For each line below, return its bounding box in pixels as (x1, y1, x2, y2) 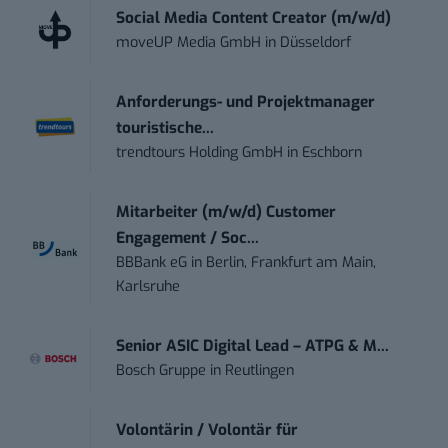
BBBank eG (116, 253, 188, 273)
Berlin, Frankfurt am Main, (206, 253, 377, 273)
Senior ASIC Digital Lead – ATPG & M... (116, 336, 390, 357)
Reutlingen (225, 361, 295, 381)
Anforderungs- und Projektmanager (116, 92, 376, 113)
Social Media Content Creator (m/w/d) (116, 8, 392, 29)
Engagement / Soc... (116, 228, 260, 249)
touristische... (116, 118, 215, 139)
